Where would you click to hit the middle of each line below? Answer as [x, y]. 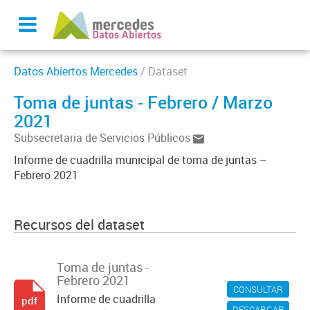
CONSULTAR [258, 289]
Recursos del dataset [79, 225]
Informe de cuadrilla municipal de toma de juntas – [140, 160]
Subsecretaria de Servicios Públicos [103, 138]
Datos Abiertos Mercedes [76, 71]
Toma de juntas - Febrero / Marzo [143, 102]
